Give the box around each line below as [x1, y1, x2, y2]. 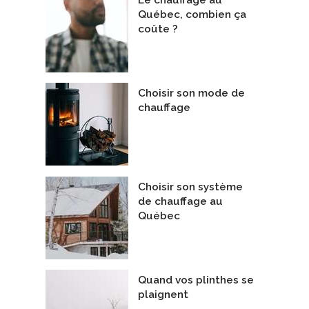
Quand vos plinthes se [138, 274, 254, 287]
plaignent [138, 288, 188, 301]
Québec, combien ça [138, 8, 246, 21]
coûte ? [138, 22, 178, 35]
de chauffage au [138, 195, 223, 208]
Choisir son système [138, 180, 243, 193]
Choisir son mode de [138, 87, 245, 100]
